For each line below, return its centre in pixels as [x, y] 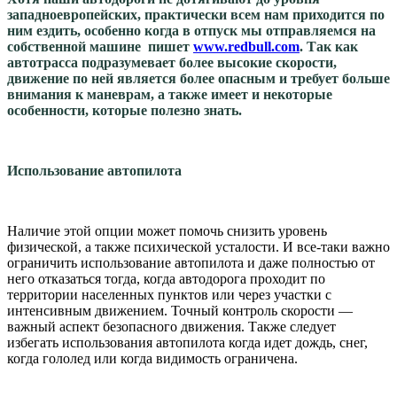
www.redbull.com [246, 46]
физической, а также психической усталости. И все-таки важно [198, 246]
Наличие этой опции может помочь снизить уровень [167, 230]
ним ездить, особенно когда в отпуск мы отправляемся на [191, 30]
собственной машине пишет [100, 46]
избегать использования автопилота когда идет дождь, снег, [187, 342]
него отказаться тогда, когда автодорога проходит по [166, 278]
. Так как [329, 46]
